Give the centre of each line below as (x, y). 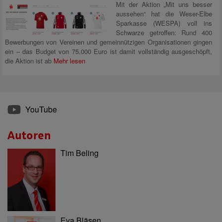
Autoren (29, 136)
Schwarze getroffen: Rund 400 (164, 32)
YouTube (40, 109)
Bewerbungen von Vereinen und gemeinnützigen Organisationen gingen (109, 42)
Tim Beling (80, 153)
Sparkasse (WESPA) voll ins (164, 23)
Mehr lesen (69, 61)
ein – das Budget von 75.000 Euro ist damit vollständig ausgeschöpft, (109, 51)
